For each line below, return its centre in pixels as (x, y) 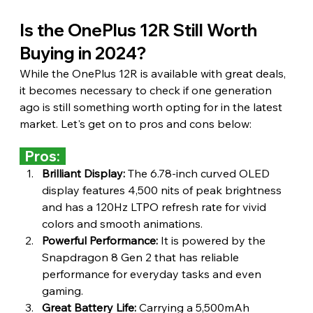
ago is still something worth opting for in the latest (152, 107)
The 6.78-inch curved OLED (198, 173)
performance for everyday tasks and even (153, 274)
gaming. (62, 290)
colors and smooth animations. (122, 223)
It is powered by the (213, 240)
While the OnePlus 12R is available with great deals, (154, 73)
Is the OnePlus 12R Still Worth (140, 30)
